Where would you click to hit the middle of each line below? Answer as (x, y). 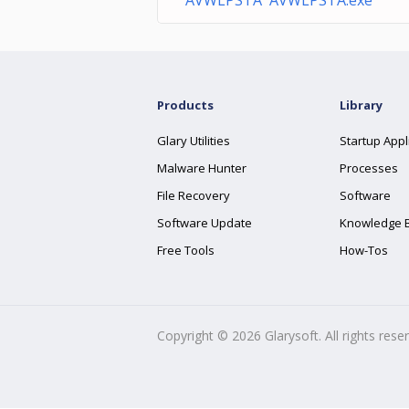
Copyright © (194, 336)
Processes (369, 168)
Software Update (204, 223)
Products (185, 105)
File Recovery (194, 195)
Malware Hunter (202, 168)
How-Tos (364, 250)
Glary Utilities (194, 141)
